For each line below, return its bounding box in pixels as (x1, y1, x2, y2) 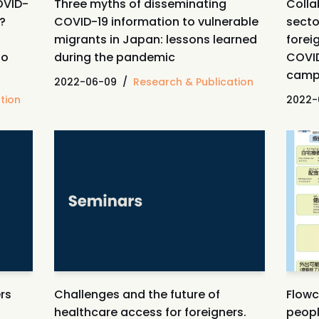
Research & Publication (132, 74, 253, 89)
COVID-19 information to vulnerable (53, 13, 258, 30)
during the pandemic (53, 48, 178, 66)
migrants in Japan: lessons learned (53, 31, 257, 48)
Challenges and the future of (53, 286, 220, 303)
